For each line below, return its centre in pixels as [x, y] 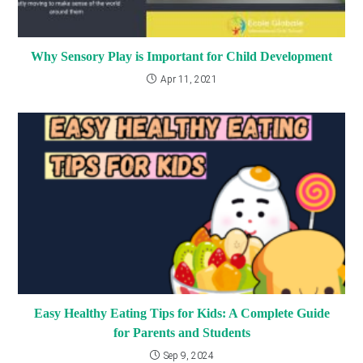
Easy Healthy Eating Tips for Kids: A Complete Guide [181, 313]
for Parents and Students [181, 332]
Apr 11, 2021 [188, 79]
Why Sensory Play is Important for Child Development [181, 56]
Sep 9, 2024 [188, 355]
